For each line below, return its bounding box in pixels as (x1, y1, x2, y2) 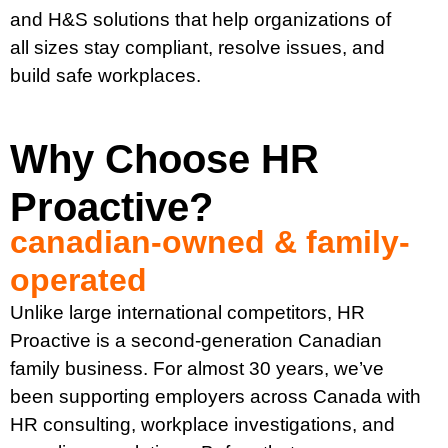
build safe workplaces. (10, 65, 201, 87)
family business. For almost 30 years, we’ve (10, 357, 384, 379)
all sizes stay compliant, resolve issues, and (10, 37, 385, 59)
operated (10, 261, 147, 298)
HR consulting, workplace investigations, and (10, 413, 395, 435)
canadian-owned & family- (10, 223, 410, 260)
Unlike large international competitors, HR (10, 301, 365, 323)
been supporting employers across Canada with (10, 385, 421, 407)
